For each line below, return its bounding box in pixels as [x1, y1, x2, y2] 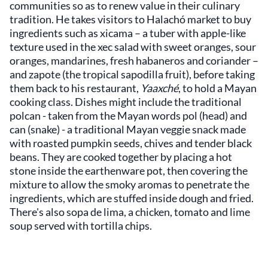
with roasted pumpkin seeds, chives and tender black [10, 136, 252, 150]
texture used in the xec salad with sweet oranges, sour [10, 39, 256, 53]
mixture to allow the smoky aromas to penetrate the [10, 177, 249, 191]
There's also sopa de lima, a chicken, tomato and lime [10, 205, 250, 218]
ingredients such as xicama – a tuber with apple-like [10, 26, 246, 39]
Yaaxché [141, 81, 178, 95]
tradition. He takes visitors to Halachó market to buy [10, 12, 251, 26]
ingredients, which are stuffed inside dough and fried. [10, 191, 254, 205]
